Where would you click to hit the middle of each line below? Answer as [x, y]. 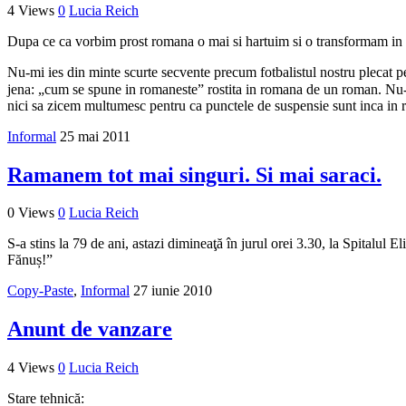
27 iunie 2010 [173, 291]
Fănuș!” [30, 260]
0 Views [31, 213]
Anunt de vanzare [90, 329]
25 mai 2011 [95, 136]
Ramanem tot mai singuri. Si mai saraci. [194, 174]
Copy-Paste [40, 291]
